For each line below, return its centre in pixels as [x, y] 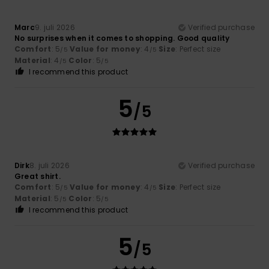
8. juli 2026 [49, 165]
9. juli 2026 [55, 27]
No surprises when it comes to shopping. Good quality [122, 38]
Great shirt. [38, 176]
